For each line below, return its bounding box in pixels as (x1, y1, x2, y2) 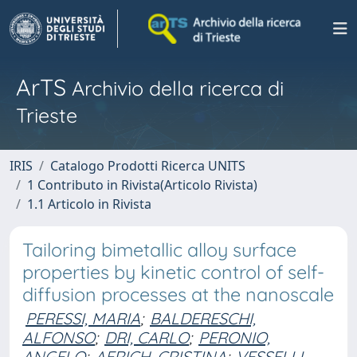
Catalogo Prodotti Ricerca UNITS (50, 157, 245, 175)
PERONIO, (198, 328, 270, 347)
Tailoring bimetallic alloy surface (22, 238, 296, 261)
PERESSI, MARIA (25, 308, 140, 328)
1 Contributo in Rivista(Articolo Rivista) (27, 176, 257, 194)
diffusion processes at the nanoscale (22, 283, 334, 306)
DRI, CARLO (104, 328, 189, 347)
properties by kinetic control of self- (22, 261, 324, 284)
